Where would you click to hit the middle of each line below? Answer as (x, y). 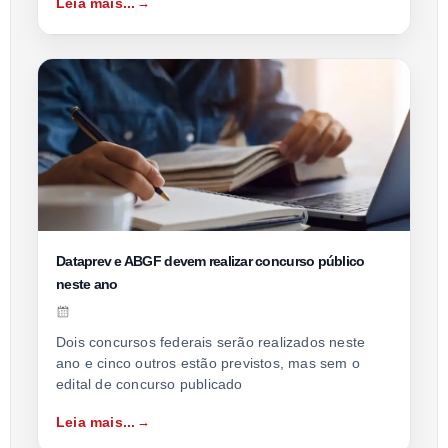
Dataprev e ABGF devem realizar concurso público (210, 260)
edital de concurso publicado (149, 383)
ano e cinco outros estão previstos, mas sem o (208, 362)
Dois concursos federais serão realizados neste (211, 341)
